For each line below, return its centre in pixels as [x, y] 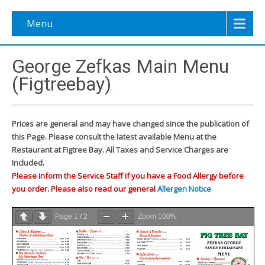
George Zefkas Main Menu [120, 66]
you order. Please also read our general [85, 189]
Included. [28, 163]
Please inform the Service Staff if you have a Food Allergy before [128, 176]
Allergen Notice [184, 189]
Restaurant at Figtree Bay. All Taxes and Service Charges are [120, 150]
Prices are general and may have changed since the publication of [130, 124]
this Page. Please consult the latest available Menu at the [114, 137]
